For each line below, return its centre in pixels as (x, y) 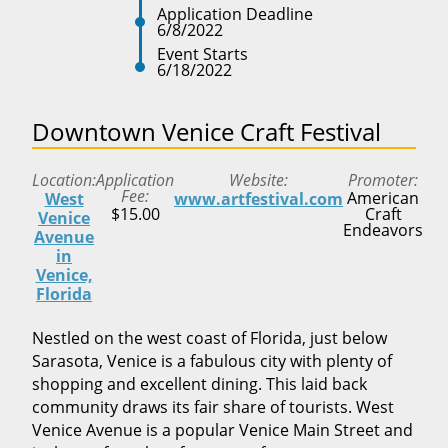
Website (256, 179)
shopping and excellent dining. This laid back (199, 383)
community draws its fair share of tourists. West (213, 406)
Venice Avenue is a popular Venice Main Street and (222, 429)
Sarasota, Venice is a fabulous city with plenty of (212, 360)
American (383, 197)
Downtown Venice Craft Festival (206, 132)
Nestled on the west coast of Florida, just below (209, 337)
